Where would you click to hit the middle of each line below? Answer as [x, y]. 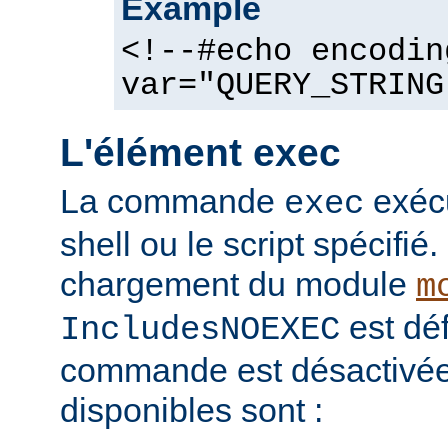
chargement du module [238, 284]
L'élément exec [200, 152]
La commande [172, 201]
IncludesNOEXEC [200, 330]
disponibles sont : [191, 410]
